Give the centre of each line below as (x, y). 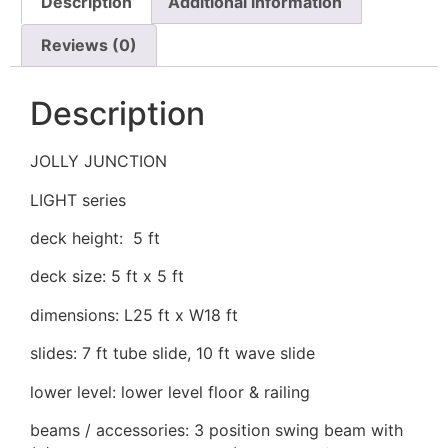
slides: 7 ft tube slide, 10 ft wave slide (172, 353)
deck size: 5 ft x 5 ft (107, 276)
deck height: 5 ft (95, 238)
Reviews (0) (89, 45)
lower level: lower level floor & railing (170, 391)
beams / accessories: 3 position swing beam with (216, 430)
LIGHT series (78, 199)
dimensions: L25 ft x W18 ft (134, 314)
